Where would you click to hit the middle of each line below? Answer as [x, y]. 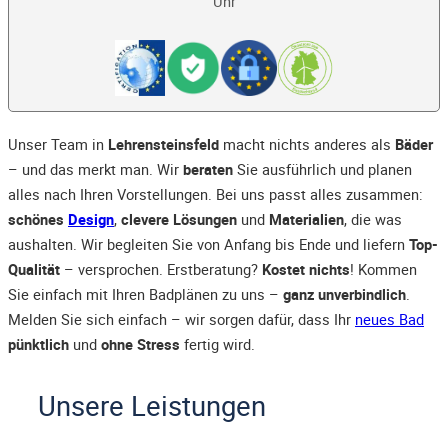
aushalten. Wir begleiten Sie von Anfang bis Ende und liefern [208, 244]
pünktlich [38, 344]
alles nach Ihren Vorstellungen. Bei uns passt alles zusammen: [215, 194]
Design [91, 219]
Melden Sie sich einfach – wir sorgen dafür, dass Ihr [181, 319]
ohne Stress [140, 344]
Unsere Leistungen [152, 406]
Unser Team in [58, 144]
